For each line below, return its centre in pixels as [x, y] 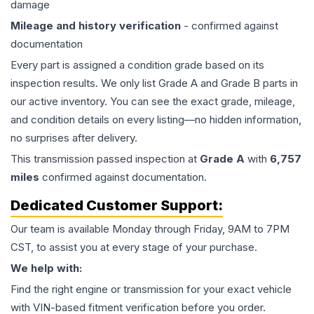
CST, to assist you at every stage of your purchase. [134, 247]
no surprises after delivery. [74, 138]
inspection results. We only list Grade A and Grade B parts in [154, 83]
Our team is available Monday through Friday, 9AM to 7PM [150, 229]
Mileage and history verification [96, 26]
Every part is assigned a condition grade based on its [137, 65]
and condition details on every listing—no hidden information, [156, 120]
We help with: [46, 268]
